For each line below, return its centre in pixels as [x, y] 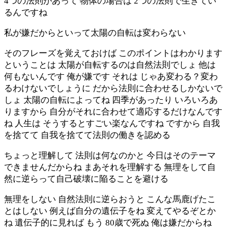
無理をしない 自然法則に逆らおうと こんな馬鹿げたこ [110, 199]
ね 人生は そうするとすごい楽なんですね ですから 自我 [112, 123]
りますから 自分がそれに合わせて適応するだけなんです [113, 111]
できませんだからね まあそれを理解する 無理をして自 [110, 167]
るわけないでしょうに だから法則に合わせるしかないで [113, 88]
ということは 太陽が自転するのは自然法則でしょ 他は [110, 65]
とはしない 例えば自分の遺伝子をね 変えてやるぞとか [110, 211]
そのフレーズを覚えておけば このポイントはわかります [113, 53]
